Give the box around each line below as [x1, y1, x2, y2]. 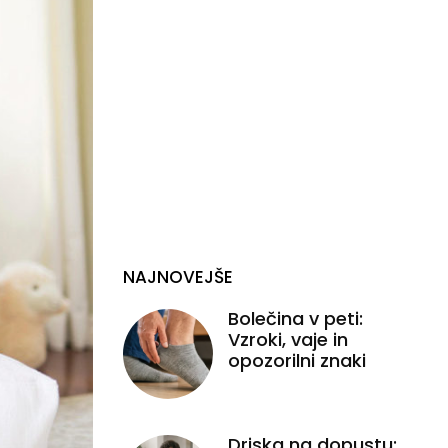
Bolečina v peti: [227, 305, 363, 331]
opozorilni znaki [227, 347, 366, 373]
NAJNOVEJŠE [122, 264, 233, 289]
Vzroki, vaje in [227, 326, 348, 352]
